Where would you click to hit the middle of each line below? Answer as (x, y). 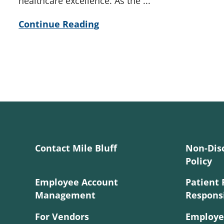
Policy (198, 161)
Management (65, 195)
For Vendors (62, 217)
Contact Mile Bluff (76, 148)
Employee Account (76, 182)
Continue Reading (59, 24)
